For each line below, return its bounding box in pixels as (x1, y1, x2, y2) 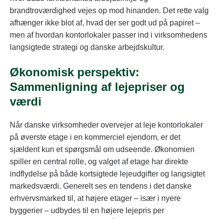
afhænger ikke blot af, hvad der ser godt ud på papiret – (10, 19, 200, 27)
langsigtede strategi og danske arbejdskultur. (10, 43, 164, 52)
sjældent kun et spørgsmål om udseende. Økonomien (10, 145, 195, 153)
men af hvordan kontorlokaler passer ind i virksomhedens (10, 31, 207, 40)
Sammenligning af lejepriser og (10, 80, 185, 94)
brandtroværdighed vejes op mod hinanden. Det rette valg (10, 6, 209, 15)
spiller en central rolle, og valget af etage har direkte (10, 157, 188, 166)
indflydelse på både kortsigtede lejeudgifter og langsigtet (10, 169, 205, 178)
